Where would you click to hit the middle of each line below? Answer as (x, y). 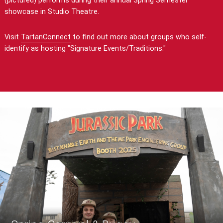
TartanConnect (46, 37)
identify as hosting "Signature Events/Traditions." (85, 49)
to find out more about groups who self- (138, 37)
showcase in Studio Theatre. (52, 11)
